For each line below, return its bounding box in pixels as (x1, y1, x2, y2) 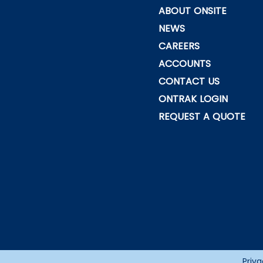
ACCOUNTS (159, 57, 211, 71)
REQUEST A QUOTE (159, 110, 246, 124)
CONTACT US (159, 75, 220, 89)
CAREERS (159, 39, 200, 53)
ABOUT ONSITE (159, 4, 227, 18)
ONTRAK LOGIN (159, 92, 228, 106)
